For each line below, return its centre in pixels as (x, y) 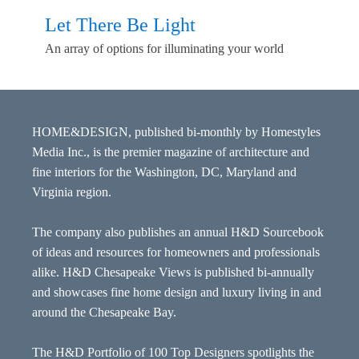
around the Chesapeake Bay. (104, 313)
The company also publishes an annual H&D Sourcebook (178, 232)
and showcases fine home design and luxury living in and (177, 292)
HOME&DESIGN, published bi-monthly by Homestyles (176, 132)
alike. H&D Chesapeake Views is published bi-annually (173, 272)
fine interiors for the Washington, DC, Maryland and (164, 172)
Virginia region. (72, 192)
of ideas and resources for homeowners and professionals (176, 252)
